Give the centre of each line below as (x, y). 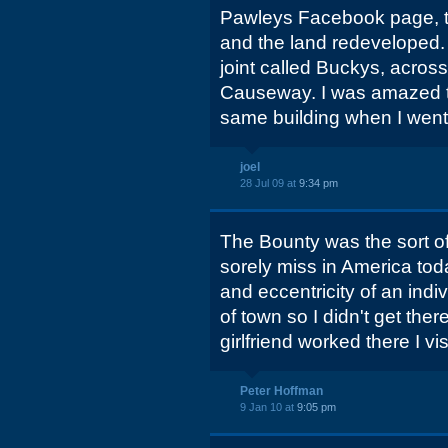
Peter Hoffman (281, 391)
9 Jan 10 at (268, 407)
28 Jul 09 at (269, 183)
